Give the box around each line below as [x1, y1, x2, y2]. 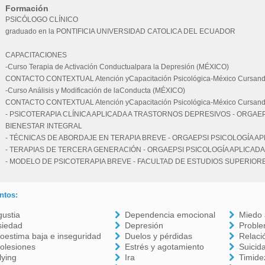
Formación [5, 4, 49, 13]
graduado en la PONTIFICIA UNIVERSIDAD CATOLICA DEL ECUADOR [5, 27, 235, 35]
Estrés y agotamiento [125, 242, 205, 251]
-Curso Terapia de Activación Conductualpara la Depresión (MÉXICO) [5, 63, 229, 71]
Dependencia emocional [125, 210, 216, 219]
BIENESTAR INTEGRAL [5, 122, 82, 130]
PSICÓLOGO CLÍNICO [5, 15, 78, 24]
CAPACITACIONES [5, 51, 67, 59]
